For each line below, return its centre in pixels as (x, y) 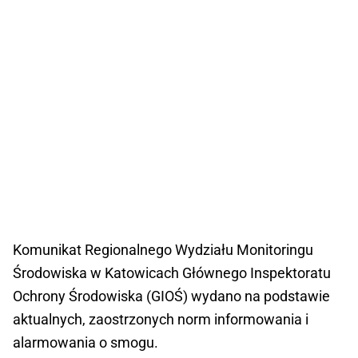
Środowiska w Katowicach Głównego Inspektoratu (172, 273)
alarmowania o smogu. (86, 343)
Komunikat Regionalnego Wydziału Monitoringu (163, 250)
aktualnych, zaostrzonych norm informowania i (161, 320)
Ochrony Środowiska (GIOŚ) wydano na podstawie (171, 296)
